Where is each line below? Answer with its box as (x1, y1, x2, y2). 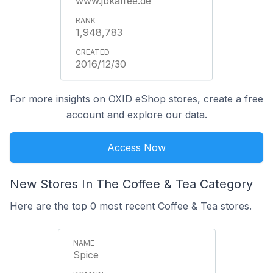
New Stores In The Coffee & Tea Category (10, 177, 253, 191)
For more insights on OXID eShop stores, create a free (10, 93, 263, 105)
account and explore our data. (66, 108, 207, 121)
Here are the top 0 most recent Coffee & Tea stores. (10, 200, 252, 212)
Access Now (107, 141, 166, 154)
